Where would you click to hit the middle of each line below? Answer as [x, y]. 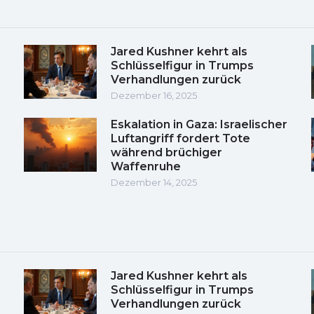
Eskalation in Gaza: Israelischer [199, 124]
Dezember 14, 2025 [154, 182]
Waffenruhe [146, 166]
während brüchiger [166, 152]
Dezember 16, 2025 [154, 95]
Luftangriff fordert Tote [180, 138]
